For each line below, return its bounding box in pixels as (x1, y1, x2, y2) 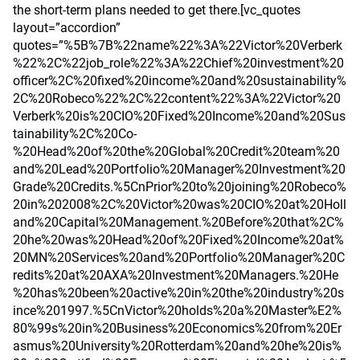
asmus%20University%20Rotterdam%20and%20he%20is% (13, 338, 342, 354)
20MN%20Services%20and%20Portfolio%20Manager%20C (13, 250, 345, 265)
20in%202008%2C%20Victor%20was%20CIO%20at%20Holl (13, 197, 346, 212)
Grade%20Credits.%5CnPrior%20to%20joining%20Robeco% (13, 179, 346, 194)
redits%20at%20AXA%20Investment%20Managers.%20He (13, 268, 338, 283)
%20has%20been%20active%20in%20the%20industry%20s (13, 285, 344, 301)
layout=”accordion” (13, 20, 121, 35)
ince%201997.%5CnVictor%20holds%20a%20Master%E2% (13, 303, 342, 318)
